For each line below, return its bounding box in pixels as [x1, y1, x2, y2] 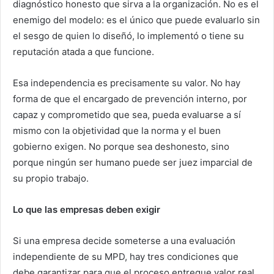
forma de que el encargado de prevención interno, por [13, 93, 247, 105]
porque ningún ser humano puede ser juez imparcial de [13, 157, 253, 169]
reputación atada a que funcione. [13, 46, 154, 58]
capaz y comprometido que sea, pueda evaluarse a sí [13, 109, 241, 121]
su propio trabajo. [13, 172, 89, 185]
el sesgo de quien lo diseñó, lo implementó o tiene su [13, 30, 244, 42]
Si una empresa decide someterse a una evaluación [13, 235, 235, 247]
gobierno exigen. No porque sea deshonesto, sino [13, 141, 229, 153]
